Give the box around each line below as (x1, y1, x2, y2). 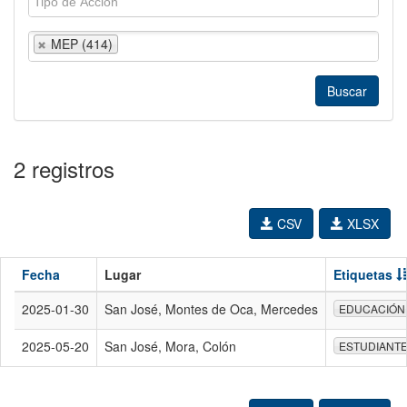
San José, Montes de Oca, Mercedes (104, 300, 318, 318)
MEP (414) (51, 35, 113, 53)
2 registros (14, 153, 114, 184)
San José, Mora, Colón (104, 337, 236, 355)
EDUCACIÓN (339, 301, 405, 317)
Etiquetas (333, 265, 396, 283)
